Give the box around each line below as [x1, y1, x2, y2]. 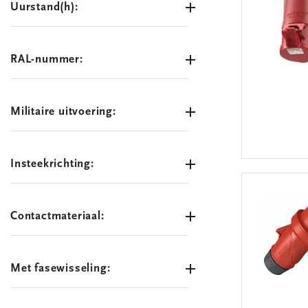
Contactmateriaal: [10, 210, 104, 222]
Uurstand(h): [10, 1, 78, 13]
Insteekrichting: [10, 158, 94, 170]
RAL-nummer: [10, 54, 83, 65]
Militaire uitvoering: [10, 106, 116, 118]
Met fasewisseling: [10, 263, 111, 274]
